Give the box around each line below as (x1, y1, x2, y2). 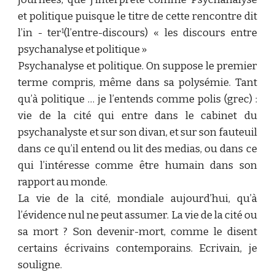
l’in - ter (18, 26, 62, 39)
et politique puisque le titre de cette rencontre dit (18, 10, 257, 23)
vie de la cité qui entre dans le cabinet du (18, 109, 257, 122)
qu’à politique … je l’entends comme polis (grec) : (18, 93, 257, 106)
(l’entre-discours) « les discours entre (64, 26, 257, 39)
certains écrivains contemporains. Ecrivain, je (18, 242, 257, 255)
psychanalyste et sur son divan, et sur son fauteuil (18, 126, 257, 139)
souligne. (18, 258, 63, 271)
